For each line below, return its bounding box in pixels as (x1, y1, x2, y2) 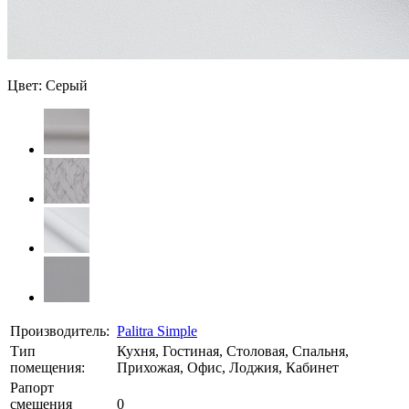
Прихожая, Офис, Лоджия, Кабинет (117, 359, 339, 375)
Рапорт (10, 379, 54, 395)
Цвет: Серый (7, 77, 88, 93)
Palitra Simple (117, 322, 197, 339)
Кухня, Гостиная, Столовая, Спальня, (117, 342, 349, 359)
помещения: (10, 359, 85, 375)
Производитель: (10, 322, 110, 339)
